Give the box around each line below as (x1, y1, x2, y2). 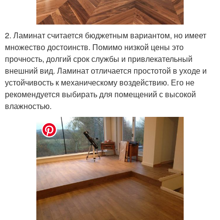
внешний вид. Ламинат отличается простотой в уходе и (5, 64, 207, 76)
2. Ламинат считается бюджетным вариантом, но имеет (5, 29, 206, 41)
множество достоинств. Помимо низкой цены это (5, 41, 184, 53)
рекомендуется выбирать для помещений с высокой (5, 88, 196, 100)
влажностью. (5, 100, 52, 111)
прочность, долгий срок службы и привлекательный (5, 53, 192, 64)
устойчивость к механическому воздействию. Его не (5, 76, 194, 88)
